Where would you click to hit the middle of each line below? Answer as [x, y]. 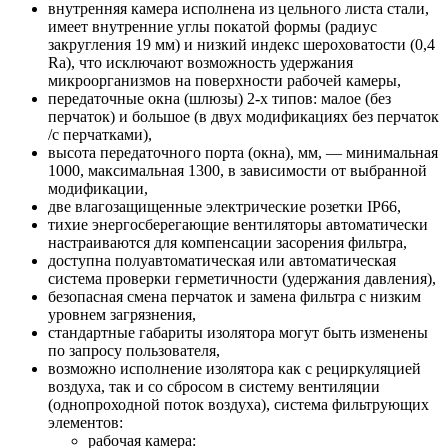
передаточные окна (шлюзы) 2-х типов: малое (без [219, 99]
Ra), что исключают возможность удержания [200, 63]
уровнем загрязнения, [122, 315]
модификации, [98, 189]
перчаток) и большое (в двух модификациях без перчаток [243, 117]
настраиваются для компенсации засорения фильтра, [227, 243]
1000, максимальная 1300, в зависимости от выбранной [237, 171]
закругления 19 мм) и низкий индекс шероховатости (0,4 [241, 45]
